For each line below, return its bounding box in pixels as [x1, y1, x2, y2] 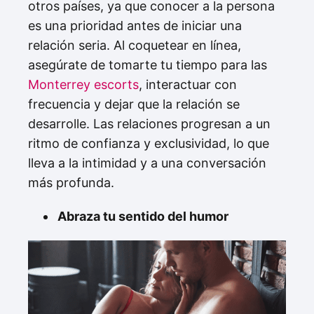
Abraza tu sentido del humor [57, 208, 228, 224]
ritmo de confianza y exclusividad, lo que [28, 135, 269, 151]
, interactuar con [139, 76, 237, 92]
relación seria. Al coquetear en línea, [28, 37, 241, 53]
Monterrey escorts [28, 76, 139, 92]
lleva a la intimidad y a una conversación [28, 155, 266, 170]
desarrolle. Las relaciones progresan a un [28, 116, 271, 131]
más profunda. [28, 175, 114, 190]
